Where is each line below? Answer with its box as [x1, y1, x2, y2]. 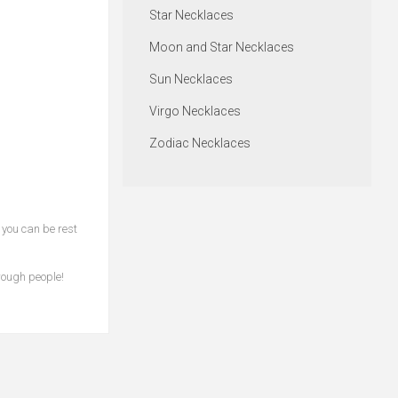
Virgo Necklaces [148, 104, 241, 119]
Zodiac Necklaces [148, 136, 251, 151]
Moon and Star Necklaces [148, 40, 294, 55]
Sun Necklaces [148, 72, 233, 87]
